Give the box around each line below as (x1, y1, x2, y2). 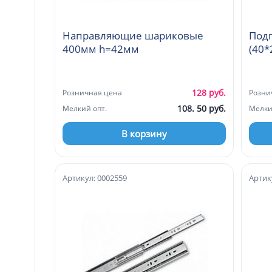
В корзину (121, 127, 167, 140)
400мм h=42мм (63, 41, 139, 56)
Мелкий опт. (63, 103, 107, 114)
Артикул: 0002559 (63, 172, 127, 183)
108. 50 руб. (177, 102, 226, 114)
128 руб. (192, 86, 226, 98)
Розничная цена (63, 87, 122, 98)
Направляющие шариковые (63, 28, 203, 42)
